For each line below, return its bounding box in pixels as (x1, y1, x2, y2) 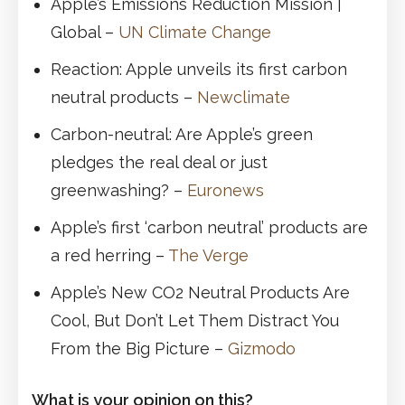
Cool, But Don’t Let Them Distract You (51, 310, 339, 330)
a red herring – (51, 245, 168, 265)
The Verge (168, 245, 249, 265)
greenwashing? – (51, 180, 187, 200)
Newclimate (197, 87, 290, 107)
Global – (51, 22, 118, 42)
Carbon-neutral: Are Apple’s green (51, 124, 313, 144)
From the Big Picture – (51, 338, 228, 358)
